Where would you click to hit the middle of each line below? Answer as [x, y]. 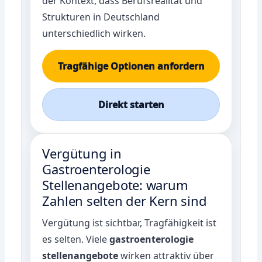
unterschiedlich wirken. [94, 33]
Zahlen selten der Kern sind [125, 200]
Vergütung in [82, 153]
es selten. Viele [76, 239]
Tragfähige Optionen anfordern [131, 66]
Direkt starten [131, 104]
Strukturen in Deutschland [101, 17]
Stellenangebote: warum [115, 185]
